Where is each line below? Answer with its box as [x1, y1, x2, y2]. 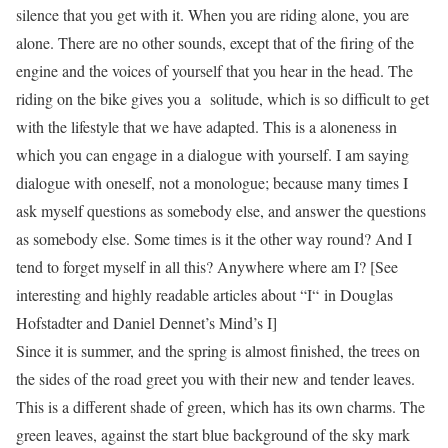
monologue [194, 172, 265, 193]
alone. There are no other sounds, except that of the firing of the [16, 32, 414, 53]
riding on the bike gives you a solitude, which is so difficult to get [16, 88, 429, 109]
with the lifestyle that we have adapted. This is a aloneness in [16, 116, 397, 137]
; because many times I [265, 172, 408, 193]
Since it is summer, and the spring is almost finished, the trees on [16, 340, 420, 361]
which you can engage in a [16, 144, 188, 165]
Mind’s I [219, 312, 272, 333]
